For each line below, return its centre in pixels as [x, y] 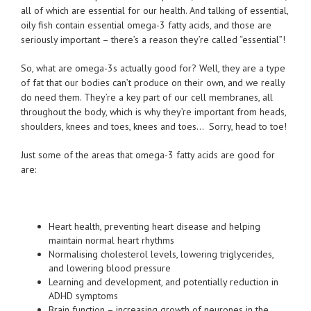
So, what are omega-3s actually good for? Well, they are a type [153, 68]
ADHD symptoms [83, 296]
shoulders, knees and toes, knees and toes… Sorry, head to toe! [154, 127]
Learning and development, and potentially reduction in [163, 282]
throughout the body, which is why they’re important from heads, [153, 112]
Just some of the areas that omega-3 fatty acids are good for [148, 155]
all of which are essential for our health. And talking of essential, [154, 11]
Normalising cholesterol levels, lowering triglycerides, [161, 254]
